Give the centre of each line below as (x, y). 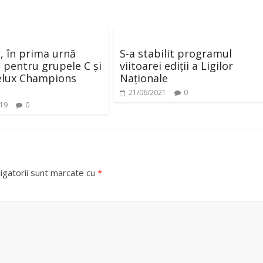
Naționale (144, 78)
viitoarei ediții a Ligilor (176, 65)
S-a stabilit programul (176, 53)
